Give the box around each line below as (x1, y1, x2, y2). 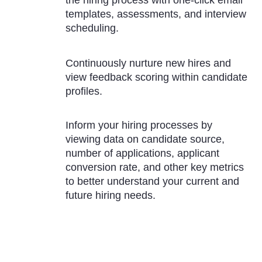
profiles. (65, 85, 103, 97)
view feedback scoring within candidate (65, 71, 248, 83)
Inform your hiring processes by (65, 119, 213, 131)
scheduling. (65, 22, 119, 34)
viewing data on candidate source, (65, 133, 225, 145)
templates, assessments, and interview (65, 8, 247, 20)
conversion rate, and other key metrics (65, 161, 244, 173)
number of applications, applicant (65, 147, 220, 159)
